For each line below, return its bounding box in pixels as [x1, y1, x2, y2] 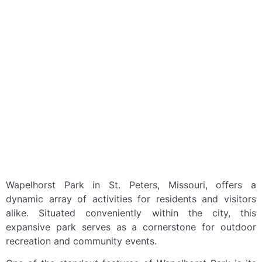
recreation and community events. [6, 235, 157, 247]
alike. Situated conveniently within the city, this [6, 207, 256, 219]
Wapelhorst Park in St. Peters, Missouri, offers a [6, 179, 256, 191]
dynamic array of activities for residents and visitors [6, 193, 256, 205]
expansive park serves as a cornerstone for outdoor [6, 221, 256, 233]
